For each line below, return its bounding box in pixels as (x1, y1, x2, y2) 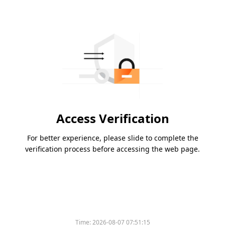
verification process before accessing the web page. (25, 144, 200, 154)
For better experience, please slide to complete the (27, 133, 198, 143)
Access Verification (56, 110, 169, 127)
